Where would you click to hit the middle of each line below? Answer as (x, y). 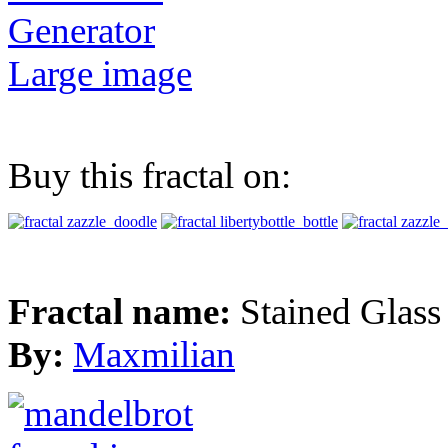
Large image (100, 74)
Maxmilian (154, 355)
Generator (81, 31)
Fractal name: (124, 312)
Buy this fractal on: (149, 176)
